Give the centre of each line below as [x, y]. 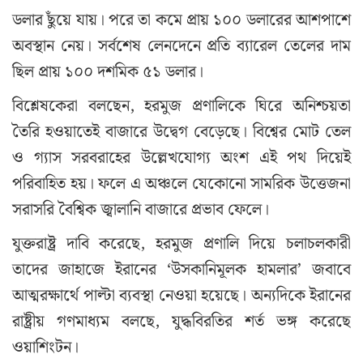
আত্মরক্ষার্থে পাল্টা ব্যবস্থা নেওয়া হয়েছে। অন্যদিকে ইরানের [181, 295]
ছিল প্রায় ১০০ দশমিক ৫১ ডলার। [108, 72]
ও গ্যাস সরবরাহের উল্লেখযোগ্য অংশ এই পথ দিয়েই [181, 158]
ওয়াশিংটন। [45, 347]
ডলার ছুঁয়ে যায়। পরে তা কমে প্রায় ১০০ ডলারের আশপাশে [181, 20]
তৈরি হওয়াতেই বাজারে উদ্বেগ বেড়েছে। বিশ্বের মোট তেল [181, 132]
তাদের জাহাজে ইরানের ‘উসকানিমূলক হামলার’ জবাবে [181, 269]
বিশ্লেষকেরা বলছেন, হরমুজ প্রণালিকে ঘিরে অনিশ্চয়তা [181, 106]
